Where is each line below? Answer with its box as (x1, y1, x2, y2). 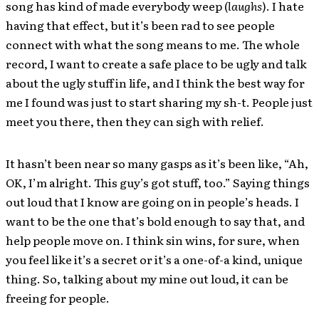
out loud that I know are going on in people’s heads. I (6, 193, 299, 210)
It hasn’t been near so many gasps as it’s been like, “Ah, (6, 155, 308, 172)
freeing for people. (6, 289, 110, 306)
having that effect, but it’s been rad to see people (6, 16, 275, 33)
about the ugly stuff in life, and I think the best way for (6, 74, 305, 91)
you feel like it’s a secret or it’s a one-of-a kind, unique (6, 251, 303, 268)
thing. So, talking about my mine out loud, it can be (6, 270, 288, 287)
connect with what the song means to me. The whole (6, 36, 300, 53)
